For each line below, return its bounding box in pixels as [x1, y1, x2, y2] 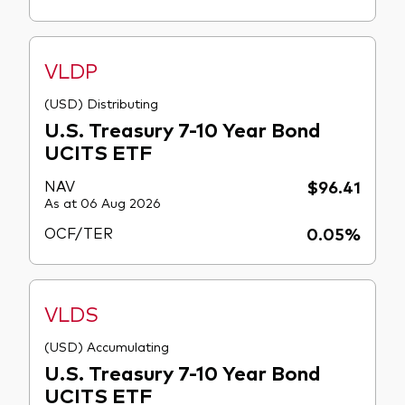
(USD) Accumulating [44, 337, 169, 354]
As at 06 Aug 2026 [44, 193, 161, 211]
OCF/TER [44, 221, 113, 242]
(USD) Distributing [44, 94, 158, 111]
